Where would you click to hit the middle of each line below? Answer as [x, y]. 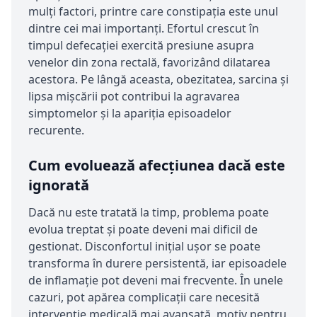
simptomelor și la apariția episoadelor [130, 114]
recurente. [56, 131]
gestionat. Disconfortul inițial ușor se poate [144, 247]
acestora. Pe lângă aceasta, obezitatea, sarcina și [158, 80]
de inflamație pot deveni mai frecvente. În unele [156, 281]
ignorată [59, 185]
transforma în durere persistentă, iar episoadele [157, 264]
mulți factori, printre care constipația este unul [153, 12]
